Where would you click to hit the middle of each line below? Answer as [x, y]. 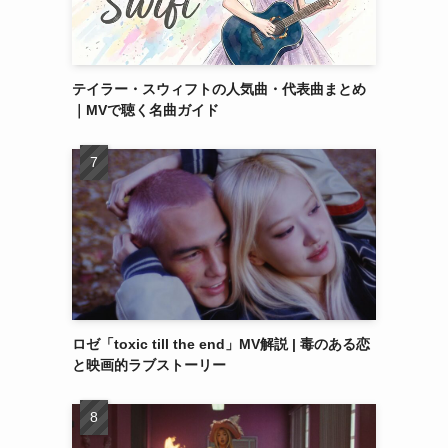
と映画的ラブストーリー [149, 365]
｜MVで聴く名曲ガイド [145, 110]
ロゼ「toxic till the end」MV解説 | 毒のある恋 [221, 344]
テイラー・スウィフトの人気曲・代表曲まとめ [219, 89]
